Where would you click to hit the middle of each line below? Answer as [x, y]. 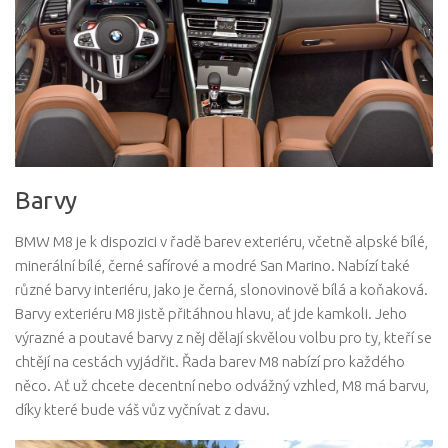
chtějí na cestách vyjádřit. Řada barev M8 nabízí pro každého [210, 362]
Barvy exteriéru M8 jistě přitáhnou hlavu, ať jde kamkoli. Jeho [211, 314]
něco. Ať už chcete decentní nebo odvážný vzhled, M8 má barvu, [222, 386]
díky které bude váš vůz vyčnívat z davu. [142, 410]
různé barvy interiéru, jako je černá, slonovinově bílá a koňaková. [221, 290]
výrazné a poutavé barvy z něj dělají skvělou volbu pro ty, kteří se [223, 338]
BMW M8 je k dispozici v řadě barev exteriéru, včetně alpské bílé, [221, 242]
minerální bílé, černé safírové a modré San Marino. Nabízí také [212, 266]
